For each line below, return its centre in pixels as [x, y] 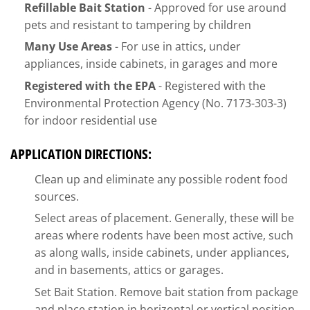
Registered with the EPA [90, 85]
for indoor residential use [91, 120]
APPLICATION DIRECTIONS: [81, 154]
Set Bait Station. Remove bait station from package [166, 292]
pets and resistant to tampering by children [138, 25]
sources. [57, 196]
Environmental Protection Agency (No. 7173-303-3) [155, 103]
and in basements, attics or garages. [129, 270]
